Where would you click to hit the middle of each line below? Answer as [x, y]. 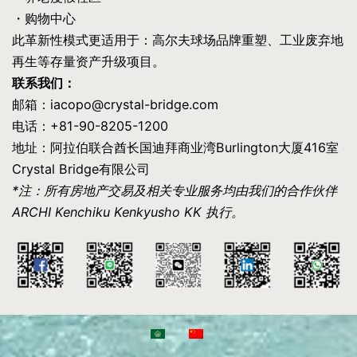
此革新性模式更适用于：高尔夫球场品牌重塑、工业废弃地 [178, 39]
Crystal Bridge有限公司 [81, 169]
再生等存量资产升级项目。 [88, 61]
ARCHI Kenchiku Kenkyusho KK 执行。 [128, 212]
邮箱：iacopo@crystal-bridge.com [115, 104]
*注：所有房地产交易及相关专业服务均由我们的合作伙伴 [175, 190]
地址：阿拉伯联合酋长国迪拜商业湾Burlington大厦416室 [175, 147]
